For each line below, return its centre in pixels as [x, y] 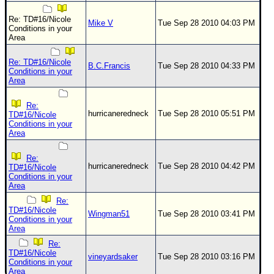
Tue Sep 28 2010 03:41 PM [206, 214]
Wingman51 [109, 214]
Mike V [101, 23]
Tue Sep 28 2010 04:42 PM [206, 166]
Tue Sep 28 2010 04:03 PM [206, 23]
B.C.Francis [109, 66]
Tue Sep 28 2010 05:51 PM [206, 113]
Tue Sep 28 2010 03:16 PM [206, 257]
